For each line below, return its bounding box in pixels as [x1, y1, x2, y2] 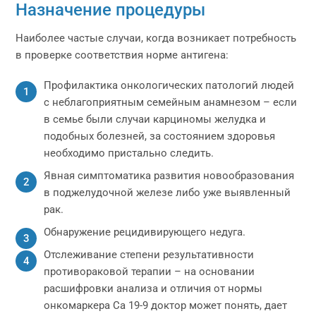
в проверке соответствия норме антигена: [16, 49, 229, 61]
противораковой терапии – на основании [44, 265, 255, 278]
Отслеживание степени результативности [44, 248, 255, 261]
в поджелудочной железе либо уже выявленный [44, 186, 291, 199]
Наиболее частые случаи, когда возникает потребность [16, 32, 297, 44]
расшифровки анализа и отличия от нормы [44, 282, 263, 295]
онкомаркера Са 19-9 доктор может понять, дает [44, 299, 288, 312]
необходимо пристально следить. [44, 147, 214, 159]
